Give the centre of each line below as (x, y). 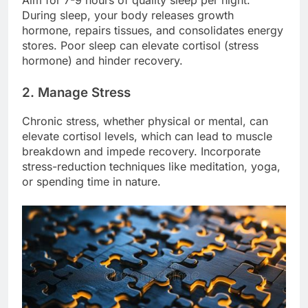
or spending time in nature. (91, 182)
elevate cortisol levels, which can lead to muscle (147, 136)
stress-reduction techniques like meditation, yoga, (151, 167)
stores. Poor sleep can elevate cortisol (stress (140, 46)
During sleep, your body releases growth (128, 15)
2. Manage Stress (76, 93)
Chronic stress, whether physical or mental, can (145, 121)
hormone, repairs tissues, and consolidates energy (153, 31)
